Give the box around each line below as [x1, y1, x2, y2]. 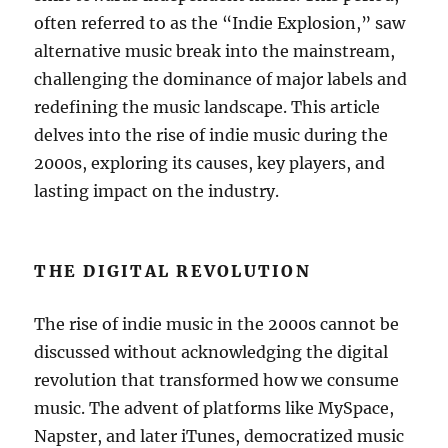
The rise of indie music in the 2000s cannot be [34, 313, 400, 334]
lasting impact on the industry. [34, 180, 280, 201]
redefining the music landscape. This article [34, 96, 381, 117]
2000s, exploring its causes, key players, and [34, 152, 386, 173]
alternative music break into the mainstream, [34, 40, 396, 61]
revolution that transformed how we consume [34, 369, 400, 390]
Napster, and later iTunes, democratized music [34, 425, 405, 446]
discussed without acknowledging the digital [34, 341, 389, 362]
